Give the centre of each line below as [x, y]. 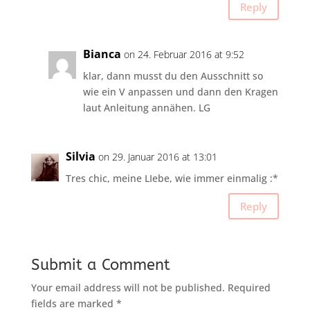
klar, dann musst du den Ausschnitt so [173, 76]
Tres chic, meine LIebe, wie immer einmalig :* [172, 179]
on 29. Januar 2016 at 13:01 [157, 157]
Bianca [102, 54]
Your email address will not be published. [128, 288]
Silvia [80, 157]
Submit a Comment [100, 265]
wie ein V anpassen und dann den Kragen [180, 92]
